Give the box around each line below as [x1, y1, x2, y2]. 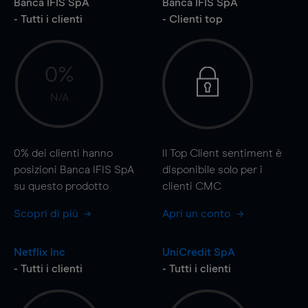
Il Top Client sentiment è [162, 147, 282, 159]
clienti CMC [162, 180, 221, 192]
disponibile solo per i [162, 164, 263, 175]
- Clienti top [162, 13, 223, 25]
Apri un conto [162, 208, 234, 219]
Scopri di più [14, 208, 81, 219]
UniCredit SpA [162, 246, 235, 258]
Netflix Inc [14, 246, 65, 258]
